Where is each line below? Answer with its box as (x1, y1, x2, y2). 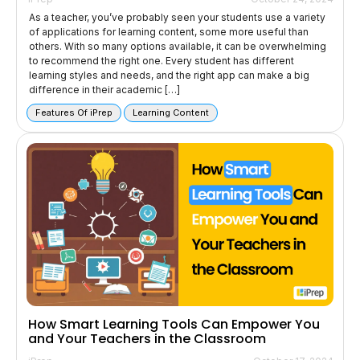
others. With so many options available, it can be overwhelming (29, 40, 326, 53)
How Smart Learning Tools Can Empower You (28, 314, 320, 333)
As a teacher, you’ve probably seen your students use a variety (29, 11, 325, 24)
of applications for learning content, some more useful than (29, 26, 309, 39)
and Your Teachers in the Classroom (28, 329, 266, 348)
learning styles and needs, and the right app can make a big (29, 69, 309, 82)
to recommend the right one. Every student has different (29, 55, 294, 67)
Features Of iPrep (35, 107, 112, 119)
